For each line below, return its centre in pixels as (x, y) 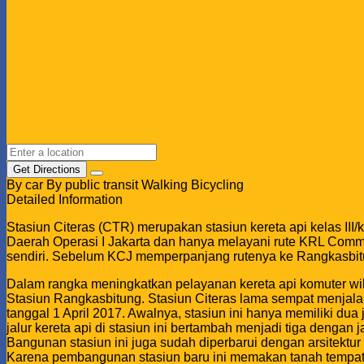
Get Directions (47, 169)
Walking (165, 185)
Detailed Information (65, 199)
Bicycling (217, 185)
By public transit (92, 185)
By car (25, 185)
